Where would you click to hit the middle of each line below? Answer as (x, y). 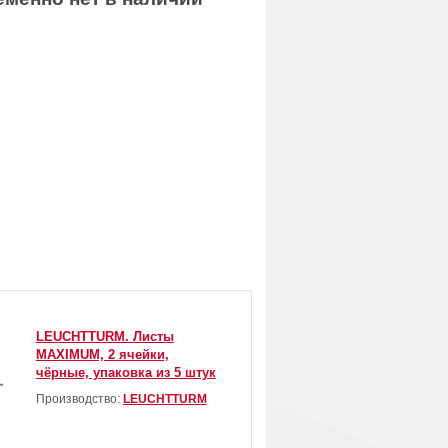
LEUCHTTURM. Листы (104, 337)
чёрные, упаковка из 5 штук (125, 373)
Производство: (79, 399)
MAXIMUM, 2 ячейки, (102, 355)
